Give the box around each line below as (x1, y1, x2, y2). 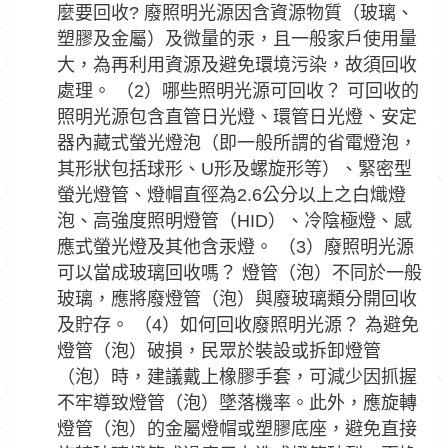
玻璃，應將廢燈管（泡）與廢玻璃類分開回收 (57, 289, 417, 309)
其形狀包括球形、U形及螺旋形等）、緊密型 (57, 159, 412, 179)
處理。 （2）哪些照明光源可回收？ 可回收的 (57, 81, 419, 101)
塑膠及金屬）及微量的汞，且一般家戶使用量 (57, 29, 417, 49)
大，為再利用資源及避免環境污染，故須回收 (57, 55, 417, 75)
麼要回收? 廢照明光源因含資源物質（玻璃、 (57, 3, 414, 23)
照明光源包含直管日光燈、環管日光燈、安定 (57, 107, 417, 127)
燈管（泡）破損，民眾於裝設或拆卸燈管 (57, 341, 381, 361)
